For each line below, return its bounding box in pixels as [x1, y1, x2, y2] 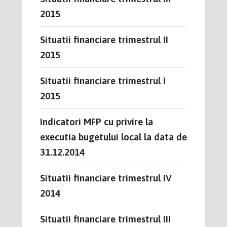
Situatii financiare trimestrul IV [40, 172, 172, 183]
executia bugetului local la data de [40, 131, 187, 142]
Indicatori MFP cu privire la [40, 116, 153, 127]
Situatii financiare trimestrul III [40, 213, 171, 224]
